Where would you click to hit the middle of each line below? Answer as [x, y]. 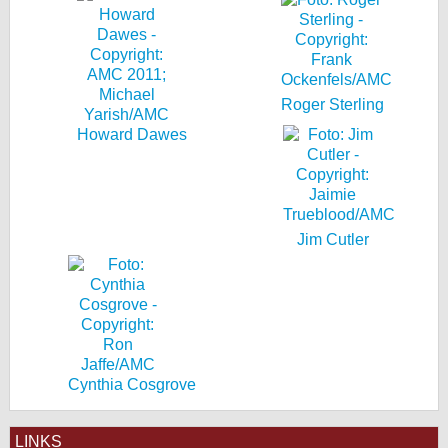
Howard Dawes [131, 134]
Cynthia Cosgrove [131, 384]
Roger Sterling [332, 104]
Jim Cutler [332, 239]
